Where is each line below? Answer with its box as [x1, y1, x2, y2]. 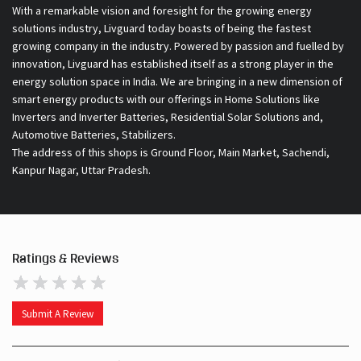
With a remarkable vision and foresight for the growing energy [12, 3, 312, 19]
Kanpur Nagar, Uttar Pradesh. [12, 163, 151, 178]
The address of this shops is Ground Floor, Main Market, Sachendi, [12, 145, 330, 160]
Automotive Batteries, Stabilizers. [12, 127, 176, 143]
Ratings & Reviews [12, 251, 118, 267]
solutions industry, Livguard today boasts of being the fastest [12, 21, 311, 36]
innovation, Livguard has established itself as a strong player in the [12, 56, 334, 72]
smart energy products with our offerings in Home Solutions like [12, 92, 320, 107]
